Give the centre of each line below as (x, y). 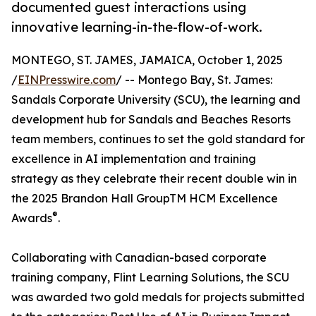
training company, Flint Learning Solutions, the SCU (150, 278)
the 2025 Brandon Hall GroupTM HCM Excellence (145, 199)
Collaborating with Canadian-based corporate (139, 258)
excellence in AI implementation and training (134, 159)
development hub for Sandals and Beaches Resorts (151, 120)
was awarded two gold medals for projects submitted (158, 297)
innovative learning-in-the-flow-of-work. (137, 27)
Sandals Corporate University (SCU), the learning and (156, 100)
